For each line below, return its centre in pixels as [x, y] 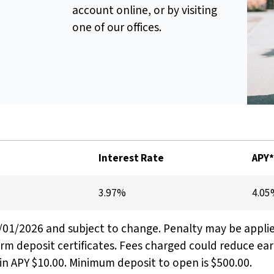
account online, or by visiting [145, 11]
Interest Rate [131, 158]
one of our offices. [118, 28]
